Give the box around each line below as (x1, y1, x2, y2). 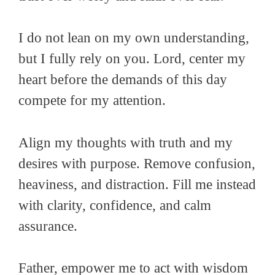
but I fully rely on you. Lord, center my (18, 51, 246, 67)
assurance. (18, 218, 77, 234)
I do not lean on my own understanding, (18, 30, 249, 46)
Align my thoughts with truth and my (18, 134, 233, 150)
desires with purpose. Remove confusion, (18, 155, 255, 171)
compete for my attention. (18, 93, 166, 109)
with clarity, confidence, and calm (18, 197, 211, 213)
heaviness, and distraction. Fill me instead (18, 176, 256, 192)
